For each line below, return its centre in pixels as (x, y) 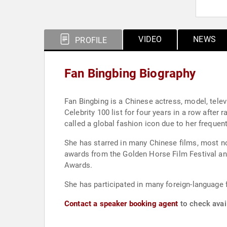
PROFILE (90, 40)
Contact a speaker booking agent (121, 204)
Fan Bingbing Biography (130, 73)
